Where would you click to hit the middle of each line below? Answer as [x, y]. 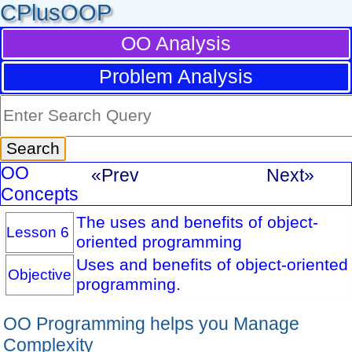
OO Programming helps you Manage [151, 323]
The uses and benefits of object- [197, 222]
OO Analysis [176, 44]
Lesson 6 [38, 231]
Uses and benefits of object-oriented [212, 264]
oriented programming [159, 242]
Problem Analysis [176, 77]
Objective [39, 274]
